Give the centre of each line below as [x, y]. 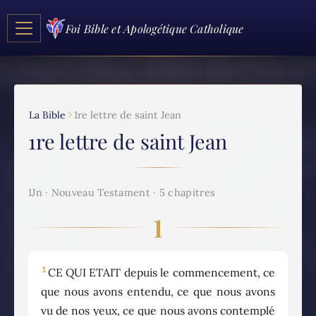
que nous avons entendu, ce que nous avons [158, 292]
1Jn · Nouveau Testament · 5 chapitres [122, 193]
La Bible [47, 115]
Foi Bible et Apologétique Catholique [155, 28]
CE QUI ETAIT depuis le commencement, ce [162, 273]
